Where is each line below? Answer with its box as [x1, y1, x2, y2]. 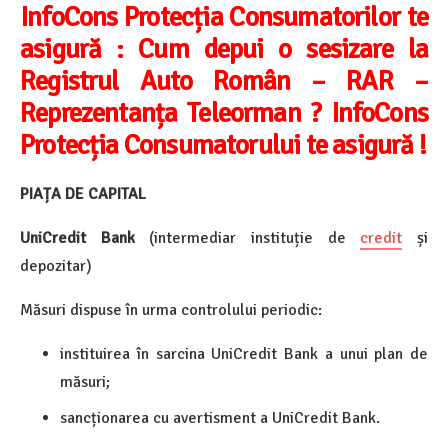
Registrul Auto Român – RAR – [20, 64, 428, 98]
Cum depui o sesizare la [138, 32, 429, 66]
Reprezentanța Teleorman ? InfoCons [20, 96, 428, 130]
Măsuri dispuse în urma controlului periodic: [20, 300, 322, 321]
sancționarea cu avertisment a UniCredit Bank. [60, 408, 380, 429]
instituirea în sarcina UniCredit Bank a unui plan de [60, 344, 428, 365]
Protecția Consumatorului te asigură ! [20, 128, 426, 162]
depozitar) [20, 256, 92, 277]
